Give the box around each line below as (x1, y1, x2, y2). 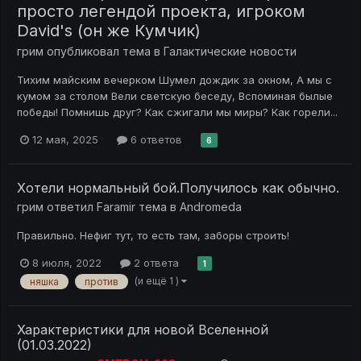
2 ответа (131, 256, 179, 270)
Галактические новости (164, 44, 297, 58)
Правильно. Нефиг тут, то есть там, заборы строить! (17, 228, 289, 242)
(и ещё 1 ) (135, 275, 181, 288)
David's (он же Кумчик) (17, 20, 201, 40)
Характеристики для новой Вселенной (17, 322, 268, 338)
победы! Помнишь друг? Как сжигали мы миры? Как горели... (17, 105, 338, 118)
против (85, 276, 118, 288)
